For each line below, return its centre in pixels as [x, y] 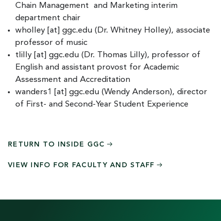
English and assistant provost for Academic [97, 68]
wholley [30, 31]
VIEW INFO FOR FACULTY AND [68, 166]
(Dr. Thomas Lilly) [113, 55]
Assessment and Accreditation [73, 80]
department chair [48, 18]
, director [190, 92]
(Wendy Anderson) [136, 92]
